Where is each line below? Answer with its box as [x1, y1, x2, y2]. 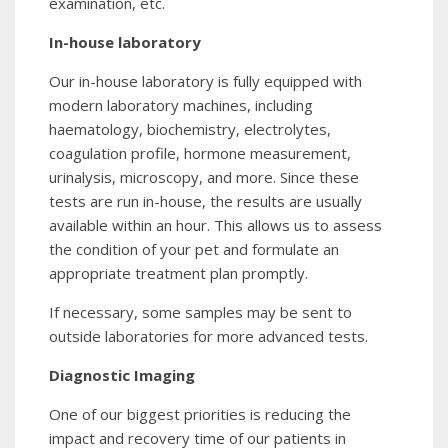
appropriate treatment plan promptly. [49, 262, 308, 283]
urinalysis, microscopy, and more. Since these [49, 166, 359, 187]
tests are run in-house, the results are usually [49, 190, 362, 211]
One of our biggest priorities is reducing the [49, 403, 351, 424]
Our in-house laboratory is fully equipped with [49, 70, 362, 91]
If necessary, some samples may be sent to [49, 301, 352, 322]
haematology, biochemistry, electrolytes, [49, 118, 331, 139]
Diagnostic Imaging [49, 364, 195, 385]
